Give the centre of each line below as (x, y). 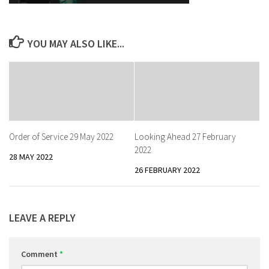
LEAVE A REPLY (42, 218)
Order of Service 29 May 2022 (61, 137)
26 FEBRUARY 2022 (167, 170)
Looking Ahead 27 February (185, 137)
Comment (40, 254)
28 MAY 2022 (31, 157)
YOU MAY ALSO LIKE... (76, 44)
